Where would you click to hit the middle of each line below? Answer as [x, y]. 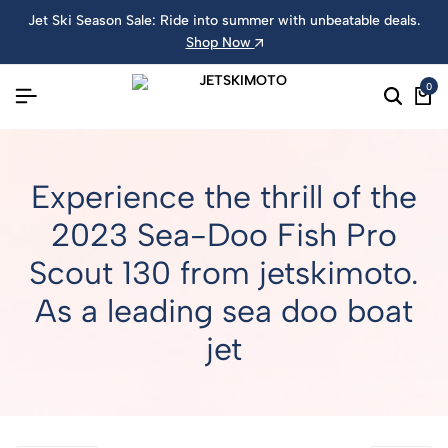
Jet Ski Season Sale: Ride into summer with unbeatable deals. [224, 20]
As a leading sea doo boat [224, 311]
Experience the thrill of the [224, 197]
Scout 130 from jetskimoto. [224, 273]
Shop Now [220, 42]
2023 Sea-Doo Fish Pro [224, 235]
